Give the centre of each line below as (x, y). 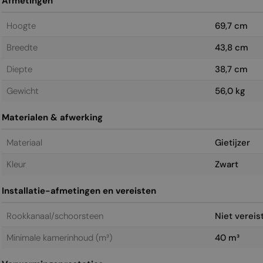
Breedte (22, 47)
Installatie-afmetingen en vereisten (79, 190)
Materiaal (24, 142)
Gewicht (22, 91)
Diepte (19, 69)
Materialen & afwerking (52, 117)
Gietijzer (232, 142)
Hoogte (21, 26)
